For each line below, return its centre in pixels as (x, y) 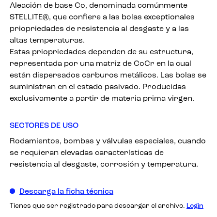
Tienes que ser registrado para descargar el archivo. (97, 206)
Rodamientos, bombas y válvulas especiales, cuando (108, 141)
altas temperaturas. (47, 41)
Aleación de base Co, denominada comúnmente (99, 6)
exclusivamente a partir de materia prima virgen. (102, 99)
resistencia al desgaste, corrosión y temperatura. (104, 165)
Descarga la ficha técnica (66, 192)
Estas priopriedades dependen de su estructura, (101, 52)
